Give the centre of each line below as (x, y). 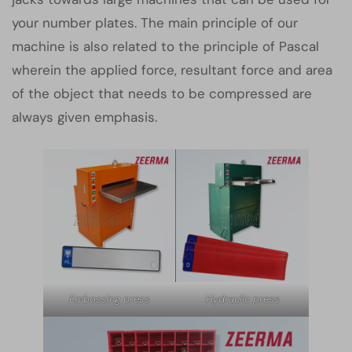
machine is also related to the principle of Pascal (165, 46)
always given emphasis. (84, 117)
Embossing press (110, 299)
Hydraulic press (242, 299)
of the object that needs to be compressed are (162, 93)
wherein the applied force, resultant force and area (172, 70)
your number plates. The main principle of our (155, 23)
